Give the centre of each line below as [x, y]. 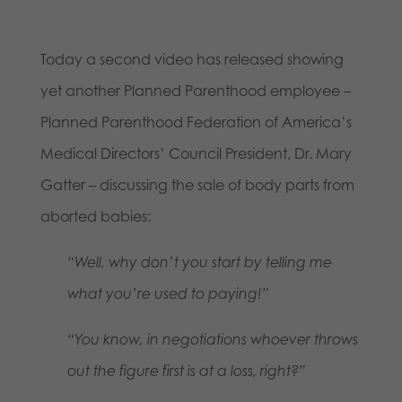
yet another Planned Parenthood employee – [195, 90]
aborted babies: [95, 216]
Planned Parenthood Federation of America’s [196, 122]
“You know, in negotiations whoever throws [212, 339]
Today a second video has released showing [192, 59]
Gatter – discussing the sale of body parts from [197, 184]
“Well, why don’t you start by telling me [199, 262]
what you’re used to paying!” [168, 293]
